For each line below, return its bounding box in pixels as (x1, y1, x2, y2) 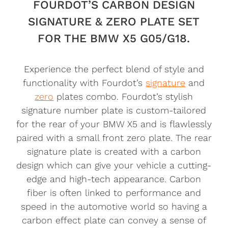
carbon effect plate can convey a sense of (21, 214, 206, 225)
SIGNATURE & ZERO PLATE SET (28, 14, 200, 28)
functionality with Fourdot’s (23, 77, 146, 88)
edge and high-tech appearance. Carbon (26, 173, 202, 184)
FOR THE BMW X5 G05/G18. (38, 31, 190, 45)
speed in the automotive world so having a (20, 201, 207, 212)
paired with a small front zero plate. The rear (16, 132, 212, 143)
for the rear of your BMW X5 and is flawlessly (16, 118, 212, 129)
